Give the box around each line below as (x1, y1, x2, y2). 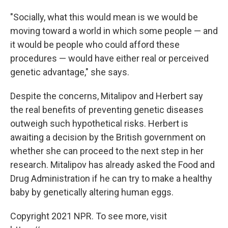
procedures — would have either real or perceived (10, 53, 209, 64)
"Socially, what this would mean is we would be (10, 12, 198, 23)
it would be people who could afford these (10, 39, 180, 50)
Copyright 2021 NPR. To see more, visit (10, 211, 167, 222)
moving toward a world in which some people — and (10, 25, 218, 37)
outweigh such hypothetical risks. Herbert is (10, 118, 188, 129)
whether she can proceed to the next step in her (10, 146, 204, 157)
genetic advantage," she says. (10, 67, 129, 78)
